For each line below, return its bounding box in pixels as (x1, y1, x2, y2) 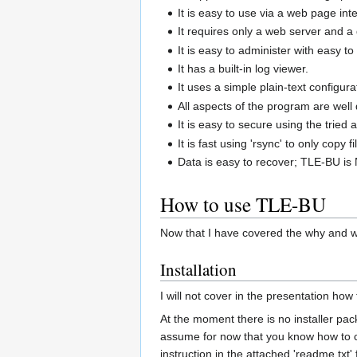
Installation (160, 258, 237, 281)
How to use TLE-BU (160, 190, 326, 218)
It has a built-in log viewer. (178, 62, 309, 76)
